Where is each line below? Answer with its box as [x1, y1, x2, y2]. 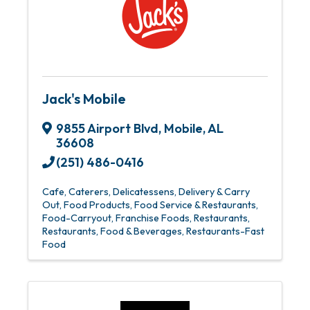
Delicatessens [113, 185, 174, 198]
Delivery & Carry [179, 185, 250, 198]
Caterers [69, 185, 109, 198]
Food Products [64, 199, 130, 211]
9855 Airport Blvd [56, 120, 158, 136]
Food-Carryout [42, 212, 111, 224]
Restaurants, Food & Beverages [42, 225, 182, 237]
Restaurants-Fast [186, 225, 264, 237]
